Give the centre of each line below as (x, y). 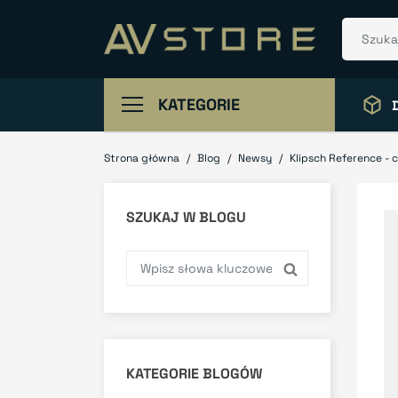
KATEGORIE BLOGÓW (194, 374)
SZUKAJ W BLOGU (186, 217)
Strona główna (142, 158)
